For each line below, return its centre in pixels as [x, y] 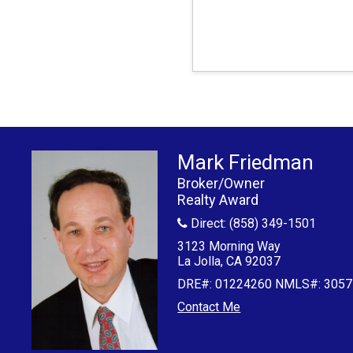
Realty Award [218, 200]
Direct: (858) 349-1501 [252, 224]
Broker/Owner [221, 184]
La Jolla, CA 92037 [229, 262]
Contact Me [209, 307]
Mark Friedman [246, 163]
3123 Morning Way [229, 247]
